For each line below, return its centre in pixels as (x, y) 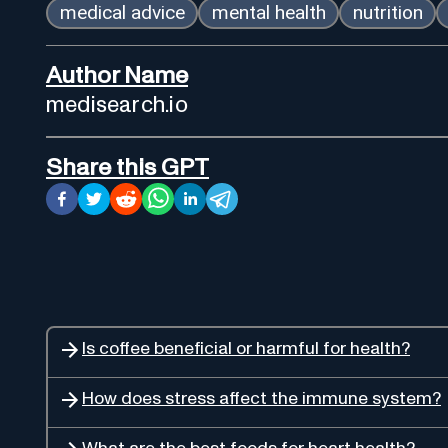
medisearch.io (117, 105)
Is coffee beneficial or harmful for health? (246, 348)
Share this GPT (127, 167)
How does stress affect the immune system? (261, 398)
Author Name (117, 75)
